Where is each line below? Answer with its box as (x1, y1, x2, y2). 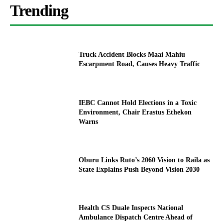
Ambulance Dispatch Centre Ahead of (79, 213, 193, 221)
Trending (10, 1, 68, 19)
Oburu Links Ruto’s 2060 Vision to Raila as (79, 156, 210, 164)
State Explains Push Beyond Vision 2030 (79, 165, 200, 173)
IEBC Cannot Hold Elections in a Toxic (79, 99, 197, 107)
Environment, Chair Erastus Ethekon (79, 108, 192, 116)
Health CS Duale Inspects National (79, 204, 184, 212)
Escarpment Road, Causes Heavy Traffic (79, 60, 201, 68)
